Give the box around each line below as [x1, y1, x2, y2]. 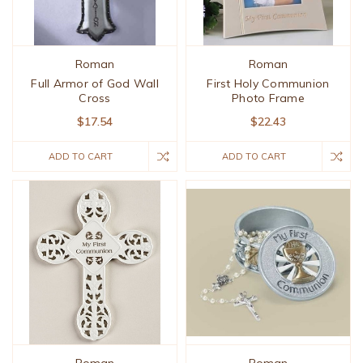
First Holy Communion [207, 76, 330, 92]
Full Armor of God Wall [31, 76, 159, 92]
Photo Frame [232, 91, 305, 106]
